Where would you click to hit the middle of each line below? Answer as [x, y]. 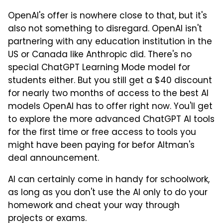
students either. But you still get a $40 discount [110, 81]
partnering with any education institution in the [110, 42]
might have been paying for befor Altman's [101, 146]
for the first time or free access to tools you [102, 133]
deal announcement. [54, 159]
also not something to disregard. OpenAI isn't [105, 29]
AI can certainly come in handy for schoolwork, [109, 180]
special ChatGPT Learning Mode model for [99, 68]
